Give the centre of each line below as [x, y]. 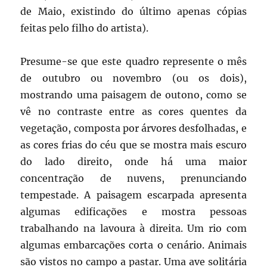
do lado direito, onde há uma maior [133, 162]
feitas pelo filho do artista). [85, 28]
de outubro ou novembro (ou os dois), [133, 78]
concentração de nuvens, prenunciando [133, 178]
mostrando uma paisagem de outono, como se [133, 95]
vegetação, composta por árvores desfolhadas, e [133, 128]
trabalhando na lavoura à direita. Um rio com [133, 229]
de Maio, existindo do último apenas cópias [133, 12]
